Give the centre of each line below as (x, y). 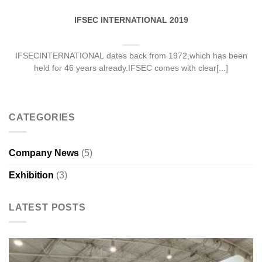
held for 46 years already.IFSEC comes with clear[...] (131, 68)
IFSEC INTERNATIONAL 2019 (131, 20)
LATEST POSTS (47, 207)
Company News (44, 153)
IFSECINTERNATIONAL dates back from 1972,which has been (131, 56)
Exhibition (31, 175)
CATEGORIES (42, 118)
